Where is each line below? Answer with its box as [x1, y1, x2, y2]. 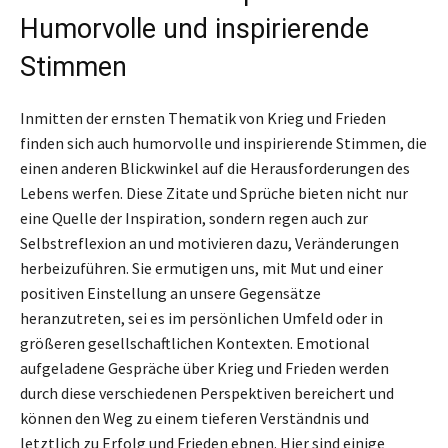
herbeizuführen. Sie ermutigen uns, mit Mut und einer [20, 257, 383, 278]
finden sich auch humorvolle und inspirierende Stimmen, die [20, 132, 427, 153]
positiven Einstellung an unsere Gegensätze [20, 282, 321, 303]
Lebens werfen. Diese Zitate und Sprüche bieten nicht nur [20, 182, 408, 203]
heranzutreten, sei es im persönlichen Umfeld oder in [20, 307, 383, 328]
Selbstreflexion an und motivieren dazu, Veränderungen [20, 232, 399, 253]
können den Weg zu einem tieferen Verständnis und [20, 407, 369, 428]
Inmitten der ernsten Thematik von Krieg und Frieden [20, 107, 386, 128]
